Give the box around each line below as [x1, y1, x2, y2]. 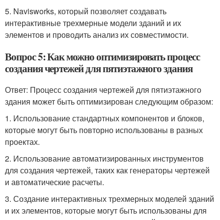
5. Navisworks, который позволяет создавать [5, 5, 166, 17]
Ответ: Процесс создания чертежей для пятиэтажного [5, 84, 201, 95]
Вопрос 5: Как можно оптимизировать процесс [5, 49, 200, 64]
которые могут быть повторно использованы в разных [5, 124, 203, 136]
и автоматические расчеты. [5, 176, 104, 188]
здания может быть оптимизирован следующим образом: [5, 96, 213, 107]
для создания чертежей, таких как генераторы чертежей [5, 165, 210, 176]
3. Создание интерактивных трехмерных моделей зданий [5, 193, 214, 204]
